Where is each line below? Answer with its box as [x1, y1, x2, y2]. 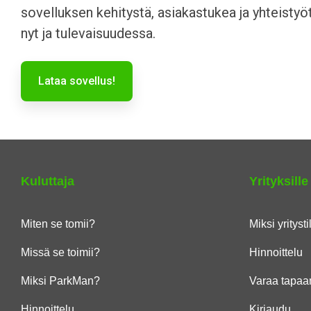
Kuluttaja [21, 174, 74, 188]
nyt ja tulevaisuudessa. [21, 25, 155, 42]
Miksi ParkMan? [21, 275, 100, 287]
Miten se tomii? [21, 218, 95, 230]
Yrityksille [249, 174, 308, 188]
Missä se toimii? [21, 246, 100, 258]
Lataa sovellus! [38, 74, 115, 87]
